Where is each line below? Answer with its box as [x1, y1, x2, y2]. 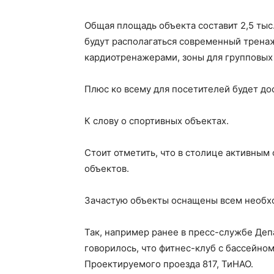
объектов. [84, 163, 129, 174]
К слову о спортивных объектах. [84, 115, 229, 127]
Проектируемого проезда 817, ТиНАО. [84, 258, 253, 270]
